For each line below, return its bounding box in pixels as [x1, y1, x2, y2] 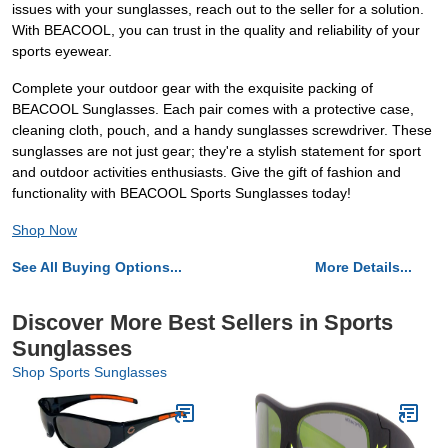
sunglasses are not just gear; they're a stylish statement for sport [12, 143, 421, 160]
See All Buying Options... [12, 259, 182, 276]
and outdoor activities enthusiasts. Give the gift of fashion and [12, 164, 401, 181]
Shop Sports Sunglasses [12, 364, 167, 381]
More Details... [315, 259, 412, 276]
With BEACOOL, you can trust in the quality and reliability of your [12, 22, 420, 39]
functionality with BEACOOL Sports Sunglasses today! [12, 185, 351, 202]
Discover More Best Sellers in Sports [12, 310, 393, 336]
